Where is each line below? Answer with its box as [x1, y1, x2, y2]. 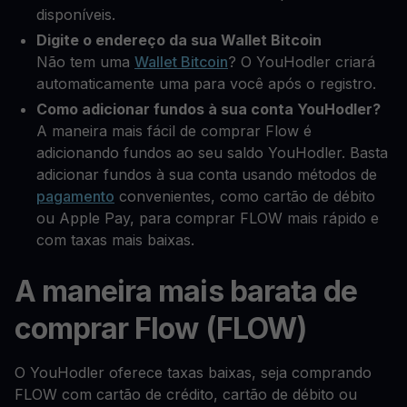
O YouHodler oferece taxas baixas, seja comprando [15, 362, 372, 382]
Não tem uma [36, 52, 134, 71]
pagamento [36, 186, 114, 205]
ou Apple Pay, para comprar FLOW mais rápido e [36, 208, 379, 227]
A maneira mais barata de [15, 273, 357, 309]
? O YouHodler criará [228, 52, 375, 71]
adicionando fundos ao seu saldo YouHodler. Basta [36, 143, 388, 162]
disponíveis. [36, 5, 115, 24]
